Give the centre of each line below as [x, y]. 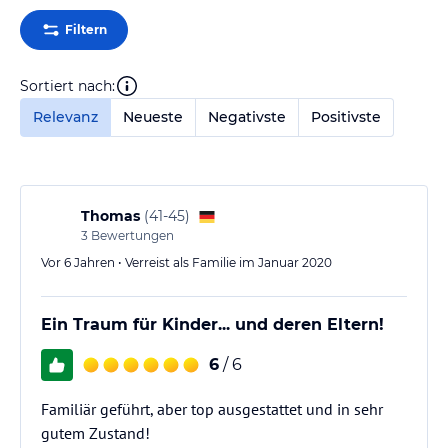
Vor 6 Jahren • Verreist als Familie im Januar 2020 [186, 262]
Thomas [110, 216]
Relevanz [65, 117]
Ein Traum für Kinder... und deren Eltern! [212, 324]
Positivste [346, 117]
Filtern [86, 29]
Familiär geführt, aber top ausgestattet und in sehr [212, 409]
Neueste [153, 117]
